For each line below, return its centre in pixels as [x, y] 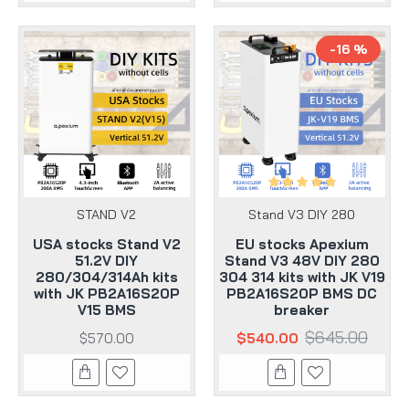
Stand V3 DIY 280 [302, 214]
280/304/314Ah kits [106, 277]
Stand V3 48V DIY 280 [302, 260]
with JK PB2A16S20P [106, 293]
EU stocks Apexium [302, 244]
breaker [302, 309]
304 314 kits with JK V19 [302, 277]
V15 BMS [106, 309]
